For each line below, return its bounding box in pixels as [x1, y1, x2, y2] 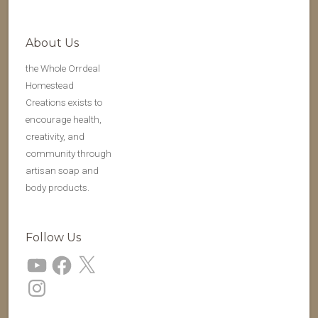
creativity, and [26, 131, 84, 142]
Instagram [25, 275, 67, 286]
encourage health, [26, 114, 102, 125]
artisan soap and [26, 165, 99, 176]
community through [26, 148, 111, 159]
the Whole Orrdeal [26, 62, 100, 74]
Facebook [50, 252, 92, 263]
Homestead [26, 79, 74, 91]
